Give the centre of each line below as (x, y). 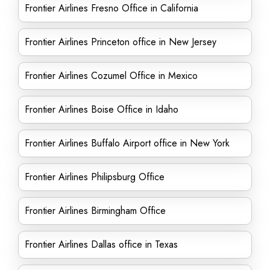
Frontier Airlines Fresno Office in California (111, 8)
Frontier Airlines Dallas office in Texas (101, 244)
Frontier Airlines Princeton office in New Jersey (121, 42)
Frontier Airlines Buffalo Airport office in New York (129, 143)
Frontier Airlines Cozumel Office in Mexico (111, 76)
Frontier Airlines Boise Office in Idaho (102, 109)
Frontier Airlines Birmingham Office (95, 211)
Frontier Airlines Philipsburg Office (95, 177)
